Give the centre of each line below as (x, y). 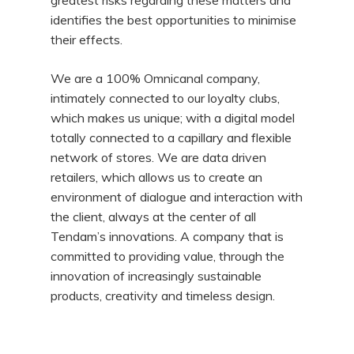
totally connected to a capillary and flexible (171, 137)
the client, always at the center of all (154, 217)
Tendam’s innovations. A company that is (168, 236)
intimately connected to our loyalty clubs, (166, 98)
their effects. (87, 40)
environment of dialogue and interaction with (177, 197)
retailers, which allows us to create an (157, 177)
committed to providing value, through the (168, 256)
